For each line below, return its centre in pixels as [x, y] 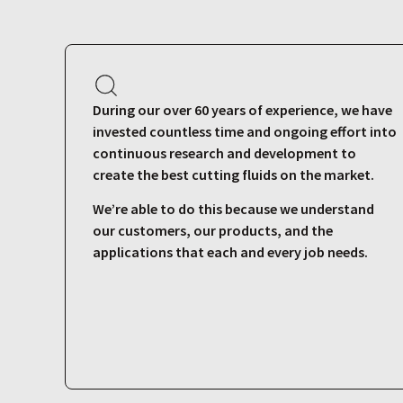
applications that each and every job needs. [230, 252]
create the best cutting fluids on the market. [233, 174]
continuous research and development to [224, 152]
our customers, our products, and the [213, 231]
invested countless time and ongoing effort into [245, 131]
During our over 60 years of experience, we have [242, 109]
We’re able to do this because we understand [233, 209]
